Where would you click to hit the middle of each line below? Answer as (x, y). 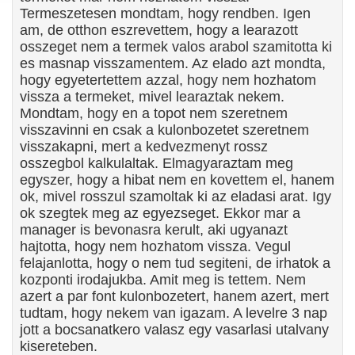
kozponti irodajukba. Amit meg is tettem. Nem (163, 280)
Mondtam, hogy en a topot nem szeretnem (154, 113)
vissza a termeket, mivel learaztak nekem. (152, 97)
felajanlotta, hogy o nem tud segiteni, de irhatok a (175, 263)
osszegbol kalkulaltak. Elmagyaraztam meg (157, 163)
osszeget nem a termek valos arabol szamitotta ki (176, 47)
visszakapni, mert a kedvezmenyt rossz (144, 147)
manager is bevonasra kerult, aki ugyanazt (154, 230)
